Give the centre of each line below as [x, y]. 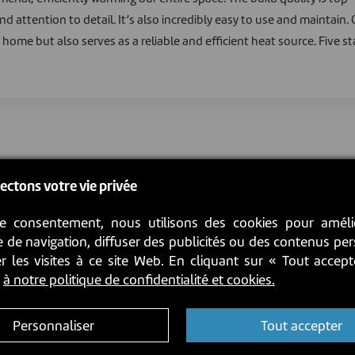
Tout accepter [301, 325]
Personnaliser [54, 325]
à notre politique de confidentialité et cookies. [139, 280]
